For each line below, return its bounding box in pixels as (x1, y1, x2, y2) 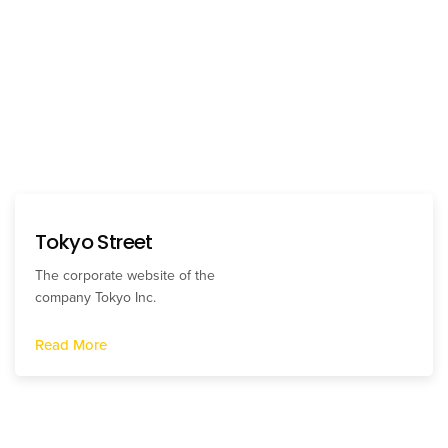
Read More (35, 336, 107, 355)
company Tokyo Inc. (35, 289, 157, 307)
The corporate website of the (35, 267, 216, 285)
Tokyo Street (35, 228, 153, 257)
